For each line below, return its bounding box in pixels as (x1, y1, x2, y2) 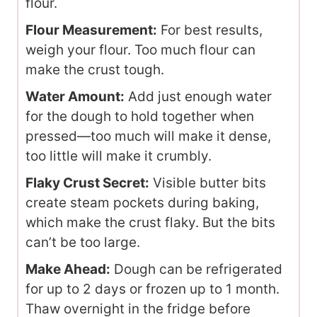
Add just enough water (125, 88, 272, 105)
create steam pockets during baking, (25, 195, 259, 212)
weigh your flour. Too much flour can (25, 42, 255, 59)
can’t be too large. (25, 234, 140, 251)
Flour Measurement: (25, 22, 157, 39)
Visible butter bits (149, 175, 266, 192)
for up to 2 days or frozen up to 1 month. (25, 281, 279, 298)
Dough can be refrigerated (110, 261, 282, 278)
